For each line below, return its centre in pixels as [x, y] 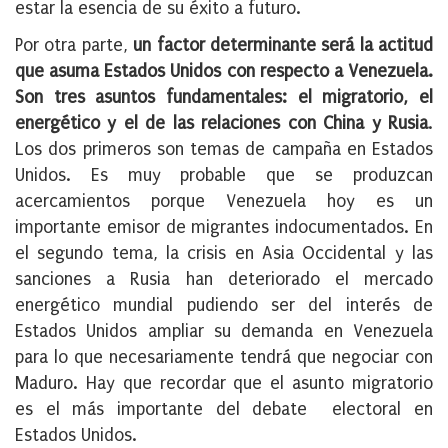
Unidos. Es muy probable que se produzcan [224, 176]
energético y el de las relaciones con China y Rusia [221, 124]
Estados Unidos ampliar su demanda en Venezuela [224, 332]
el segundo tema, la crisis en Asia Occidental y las [224, 254]
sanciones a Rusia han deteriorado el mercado [224, 280]
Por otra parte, [74, 46]
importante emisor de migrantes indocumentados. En [224, 228]
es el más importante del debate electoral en [224, 410]
